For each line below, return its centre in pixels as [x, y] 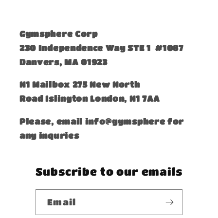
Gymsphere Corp [59, 34]
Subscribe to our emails [109, 171]
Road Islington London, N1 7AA [90, 99]
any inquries [50, 135]
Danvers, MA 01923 [64, 62]
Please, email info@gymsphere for [102, 121]
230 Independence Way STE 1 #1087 [101, 48]
